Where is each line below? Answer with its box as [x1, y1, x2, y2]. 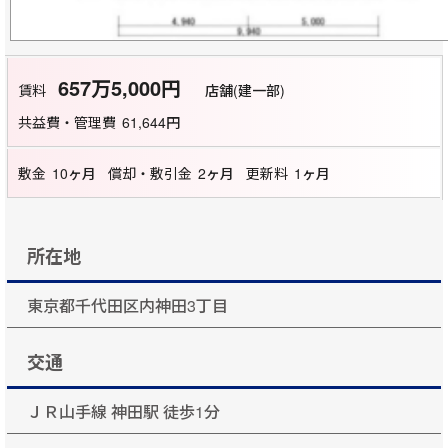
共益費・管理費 [18, 112, 116, 132]
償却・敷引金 [107, 163, 192, 183]
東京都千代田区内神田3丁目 [27, 294, 248, 317]
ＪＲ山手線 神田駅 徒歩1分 [27, 400, 220, 423]
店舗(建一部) [204, 80, 285, 100]
